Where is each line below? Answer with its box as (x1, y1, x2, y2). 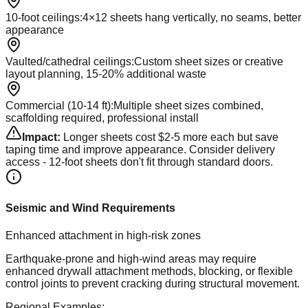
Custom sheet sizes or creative (134, 55, 283, 67)
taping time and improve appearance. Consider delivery (5, 143, 275, 155)
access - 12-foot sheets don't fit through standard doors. (5, 155, 273, 168)
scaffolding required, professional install (5, 111, 199, 124)
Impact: (22, 131, 60, 143)
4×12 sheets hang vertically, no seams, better (82, 11, 301, 23)
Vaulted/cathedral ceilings (5, 55, 131, 67)
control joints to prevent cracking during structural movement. (5, 277, 300, 289)
